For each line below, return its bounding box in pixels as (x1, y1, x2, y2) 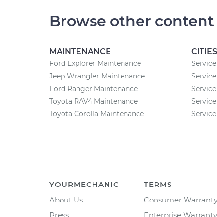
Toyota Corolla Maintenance (49, 109, 144, 118)
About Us (49, 195, 83, 204)
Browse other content (49, 12, 214, 30)
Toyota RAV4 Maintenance (49, 97, 138, 106)
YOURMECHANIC (49, 180, 119, 189)
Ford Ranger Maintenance (49, 84, 138, 93)
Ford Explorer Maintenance (49, 59, 141, 68)
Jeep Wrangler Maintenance (49, 72, 145, 80)
